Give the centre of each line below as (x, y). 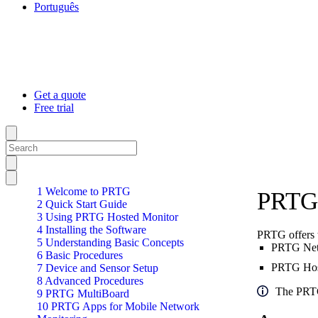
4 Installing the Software (92, 230)
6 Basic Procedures (80, 255)
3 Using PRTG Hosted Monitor (108, 217)
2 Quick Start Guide (82, 204)
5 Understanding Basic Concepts (110, 242)
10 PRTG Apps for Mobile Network (118, 306)
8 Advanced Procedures (90, 281)
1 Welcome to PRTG (84, 191)
